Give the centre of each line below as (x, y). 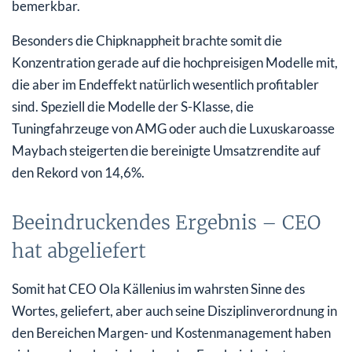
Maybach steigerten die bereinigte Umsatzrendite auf (166, 150)
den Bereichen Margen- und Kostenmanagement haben (171, 332)
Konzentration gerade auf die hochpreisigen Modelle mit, (175, 62)
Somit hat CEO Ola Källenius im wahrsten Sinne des (158, 288)
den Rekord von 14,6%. (78, 172)
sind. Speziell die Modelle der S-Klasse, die (133, 106)
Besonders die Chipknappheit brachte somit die (147, 40)
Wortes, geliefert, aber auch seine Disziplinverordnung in (174, 310)
